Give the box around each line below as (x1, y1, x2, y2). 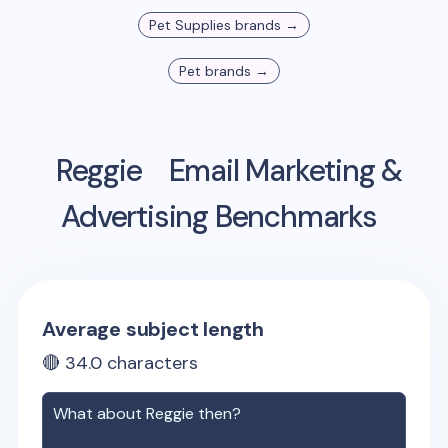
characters (102, 351, 199, 375)
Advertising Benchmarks (61, 197, 377, 236)
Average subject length (42, 316, 265, 342)
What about (53, 403, 147, 424)
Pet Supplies (149, 16, 231, 34)
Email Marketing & (161, 151, 403, 190)
